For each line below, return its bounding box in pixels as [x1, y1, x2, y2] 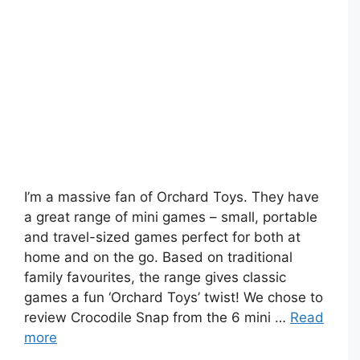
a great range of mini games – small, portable [24, 209, 317, 226]
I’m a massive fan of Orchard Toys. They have [24, 189, 319, 206]
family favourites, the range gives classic [24, 269, 286, 286]
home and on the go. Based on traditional [24, 249, 292, 266]
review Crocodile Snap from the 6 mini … [24, 309, 290, 326]
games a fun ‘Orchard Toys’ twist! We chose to [24, 289, 323, 306]
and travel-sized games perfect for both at [24, 229, 301, 246]
